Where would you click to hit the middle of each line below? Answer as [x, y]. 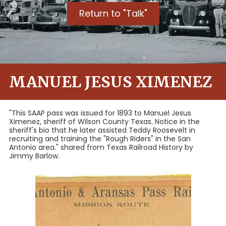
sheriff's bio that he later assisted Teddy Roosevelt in [102, 130]
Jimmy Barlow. [34, 156]
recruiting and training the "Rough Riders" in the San [100, 139]
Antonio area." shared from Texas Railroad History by [101, 148]
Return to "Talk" [113, 14]
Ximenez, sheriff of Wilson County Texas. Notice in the [104, 122]
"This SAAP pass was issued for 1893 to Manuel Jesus [100, 113]
